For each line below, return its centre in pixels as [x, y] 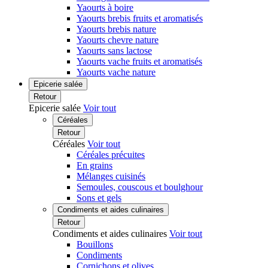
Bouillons [95, 244]
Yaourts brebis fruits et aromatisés [140, 18]
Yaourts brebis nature [116, 29]
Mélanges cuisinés [111, 176]
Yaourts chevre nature [118, 40]
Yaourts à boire [105, 7]
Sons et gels [99, 198]
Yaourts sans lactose [114, 51]
